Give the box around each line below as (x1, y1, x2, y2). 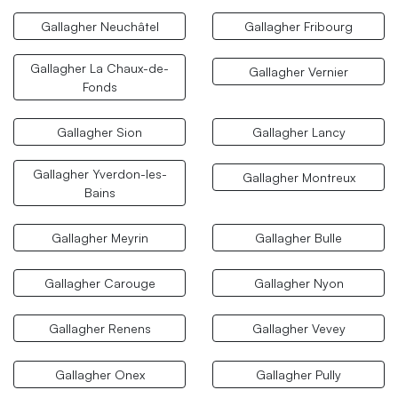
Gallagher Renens (48, 321, 151, 337)
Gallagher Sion (57, 123, 142, 139)
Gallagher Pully (256, 366, 341, 382)
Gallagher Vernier (249, 63, 348, 79)
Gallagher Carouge (44, 275, 155, 291)
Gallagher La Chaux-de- (30, 60, 169, 76)
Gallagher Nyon (253, 275, 344, 291)
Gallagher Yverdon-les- (32, 165, 167, 181)
